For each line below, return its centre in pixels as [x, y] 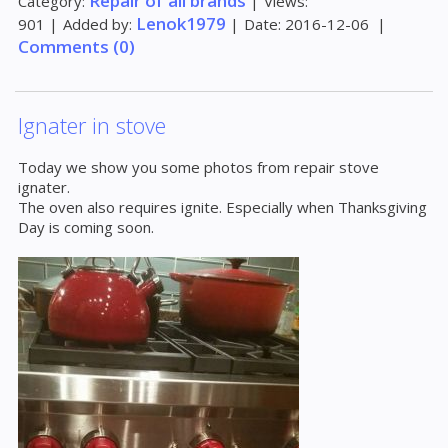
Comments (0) [76, 46]
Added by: [97, 24]
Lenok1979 [181, 23]
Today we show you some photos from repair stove [198, 167]
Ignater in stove [92, 125]
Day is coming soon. [86, 227]
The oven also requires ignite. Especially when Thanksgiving [222, 207]
